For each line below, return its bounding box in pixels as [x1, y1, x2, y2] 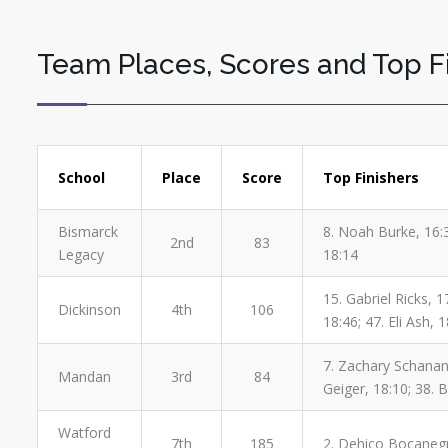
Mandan [58, 366, 111, 386]
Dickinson [58, 299, 121, 319]
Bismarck [58, 221, 118, 241]
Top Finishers [323, 167, 419, 187]
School [58, 167, 105, 187]
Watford [58, 422, 111, 442]
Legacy [58, 244, 104, 264]
